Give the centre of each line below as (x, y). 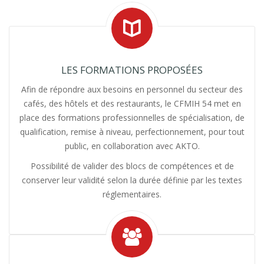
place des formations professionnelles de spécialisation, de (132, 118)
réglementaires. (132, 194)
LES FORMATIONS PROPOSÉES (132, 70)
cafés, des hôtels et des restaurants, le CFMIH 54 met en (132, 103)
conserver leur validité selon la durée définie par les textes (132, 180)
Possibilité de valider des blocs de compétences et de (132, 166)
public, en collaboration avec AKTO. (132, 146)
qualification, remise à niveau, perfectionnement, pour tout (132, 132)
